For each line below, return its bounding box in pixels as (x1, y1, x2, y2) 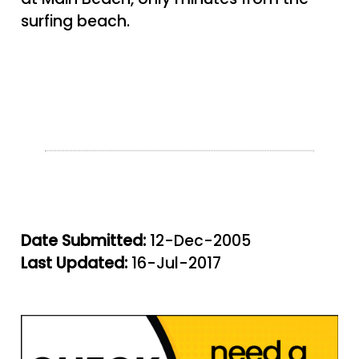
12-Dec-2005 (146, 229, 251, 252)
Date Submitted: (21, 229, 146, 252)
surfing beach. (21, 10, 130, 33)
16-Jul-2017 (127, 252, 221, 274)
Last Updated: (21, 252, 127, 274)
